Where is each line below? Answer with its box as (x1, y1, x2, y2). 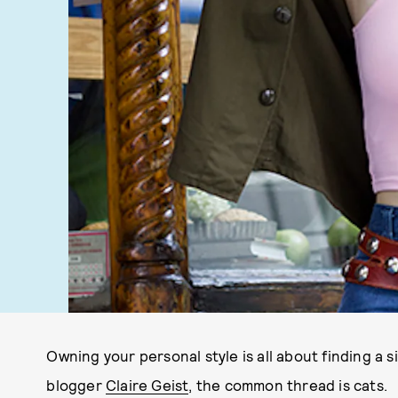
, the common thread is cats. (188, 376, 392, 394)
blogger (46, 376, 106, 394)
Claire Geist (106, 376, 189, 394)
